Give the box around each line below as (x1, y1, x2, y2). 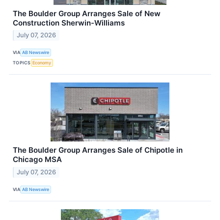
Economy (32, 59, 52, 65)
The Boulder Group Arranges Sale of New (13, 8, 161, 18)
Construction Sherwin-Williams (13, 18, 125, 27)
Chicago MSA (13, 155, 62, 165)
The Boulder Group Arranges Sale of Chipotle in (13, 145, 183, 155)
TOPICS (13, 59, 31, 65)
